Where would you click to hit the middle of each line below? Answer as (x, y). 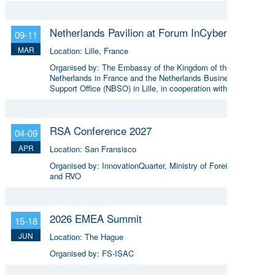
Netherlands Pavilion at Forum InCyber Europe (156, 32)
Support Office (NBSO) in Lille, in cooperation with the (145, 88)
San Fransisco (110, 149)
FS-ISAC (118, 253)
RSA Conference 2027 (101, 130)
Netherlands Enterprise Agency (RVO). (118, 98)
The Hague (104, 236)
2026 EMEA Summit (96, 218)
